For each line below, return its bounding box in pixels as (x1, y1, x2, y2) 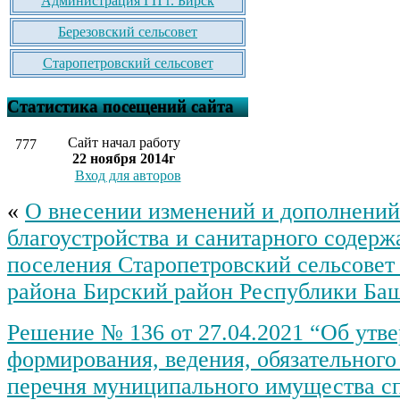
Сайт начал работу (67, 134, 180, 150)
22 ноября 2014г (72, 150, 175, 166)
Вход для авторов (74, 167, 181, 183)
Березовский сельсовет (58, 24, 197, 40)
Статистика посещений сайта (7, 96, 234, 116)
